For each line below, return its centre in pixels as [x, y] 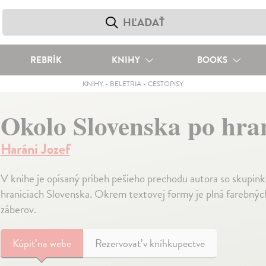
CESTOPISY [165, 84]
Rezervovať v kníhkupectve [150, 243]
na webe [54, 243]
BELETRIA [125, 84]
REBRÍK [46, 60]
